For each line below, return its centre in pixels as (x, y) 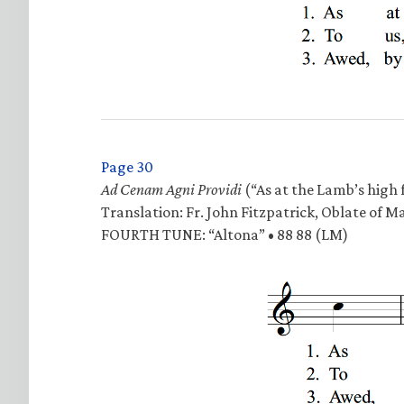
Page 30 (127, 166)
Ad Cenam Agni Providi (171, 189)
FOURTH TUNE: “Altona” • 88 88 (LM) (225, 234)
